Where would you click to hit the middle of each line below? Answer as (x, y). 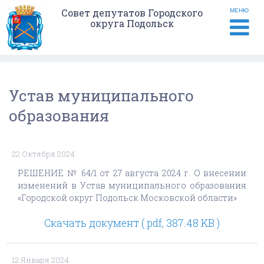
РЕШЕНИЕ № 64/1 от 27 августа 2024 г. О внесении (132, 173)
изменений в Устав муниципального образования (132, 185)
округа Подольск (132, 23)
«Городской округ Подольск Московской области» (127, 198)
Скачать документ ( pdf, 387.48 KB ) (132, 223)
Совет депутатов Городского (132, 13)
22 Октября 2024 (43, 154)
